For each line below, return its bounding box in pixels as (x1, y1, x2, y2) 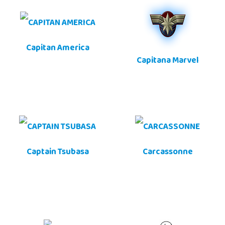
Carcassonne (142, 144, 193, 162)
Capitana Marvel (136, 53, 199, 70)
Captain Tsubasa (26, 144, 89, 162)
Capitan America (26, 40, 89, 58)
